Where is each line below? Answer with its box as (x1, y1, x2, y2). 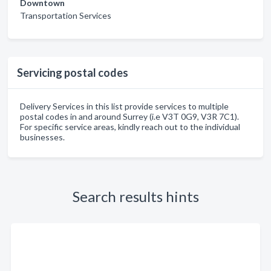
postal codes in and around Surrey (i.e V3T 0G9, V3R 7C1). (20, 111, 239, 122)
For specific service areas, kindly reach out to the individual (20, 122, 240, 132)
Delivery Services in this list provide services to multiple (20, 101, 229, 112)
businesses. (20, 132, 65, 143)
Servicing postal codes (17, 66, 128, 80)
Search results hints (72, 188, 199, 206)
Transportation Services (20, 10, 111, 21)
